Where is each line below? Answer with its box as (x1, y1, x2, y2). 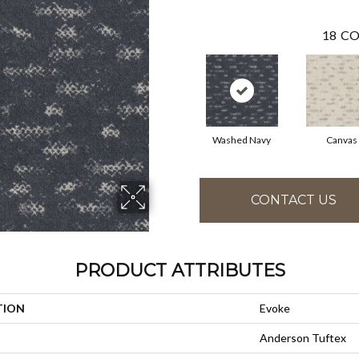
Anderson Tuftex (260, 330, 346, 345)
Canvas (326, 133, 357, 146)
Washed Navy (212, 133, 271, 146)
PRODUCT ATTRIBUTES (74, 259, 285, 281)
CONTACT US (251, 192, 337, 208)
